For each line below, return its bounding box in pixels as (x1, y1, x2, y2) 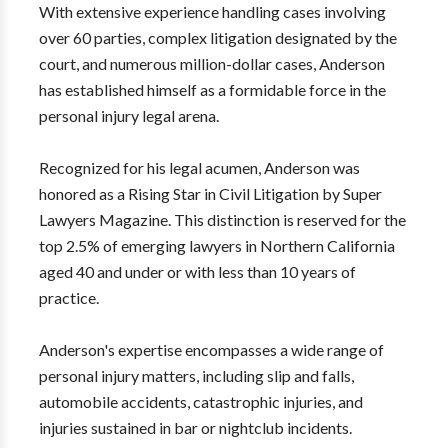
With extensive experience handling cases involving (38, 2, 386, 21)
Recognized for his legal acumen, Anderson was (38, 158, 360, 177)
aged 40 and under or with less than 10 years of (38, 262, 356, 281)
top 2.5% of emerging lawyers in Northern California (38, 236, 395, 255)
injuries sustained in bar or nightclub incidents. (38, 418, 352, 437)
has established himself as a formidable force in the (38, 80, 386, 99)
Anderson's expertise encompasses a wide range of (38, 340, 384, 359)
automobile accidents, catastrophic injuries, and (38, 392, 363, 411)
